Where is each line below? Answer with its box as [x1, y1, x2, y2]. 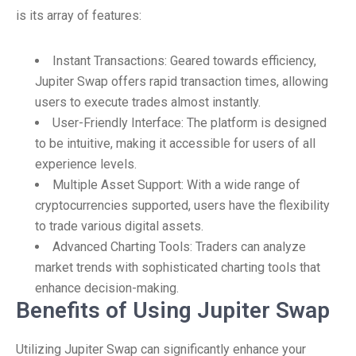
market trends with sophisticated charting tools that [35, 260, 320, 275]
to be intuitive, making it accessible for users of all [35, 136, 315, 151]
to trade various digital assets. [35, 219, 203, 234]
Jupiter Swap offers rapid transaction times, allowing [35, 74, 328, 89]
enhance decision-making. [35, 281, 179, 296]
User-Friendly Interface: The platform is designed [52, 115, 327, 130]
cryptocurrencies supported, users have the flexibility [35, 198, 330, 213]
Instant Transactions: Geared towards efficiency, [52, 53, 316, 68]
